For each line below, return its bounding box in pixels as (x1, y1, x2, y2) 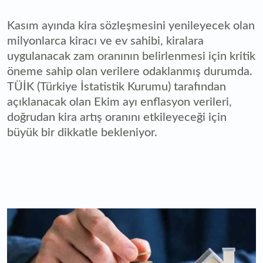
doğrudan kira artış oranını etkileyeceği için (7, 111, 227, 123)
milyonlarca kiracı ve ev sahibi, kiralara (7, 35, 204, 47)
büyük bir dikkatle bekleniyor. (7, 126, 160, 139)
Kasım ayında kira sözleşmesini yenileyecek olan (7, 19, 255, 32)
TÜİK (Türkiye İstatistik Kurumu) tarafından (7, 80, 226, 93)
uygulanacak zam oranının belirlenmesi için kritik (7, 50, 255, 62)
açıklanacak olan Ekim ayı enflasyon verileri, (7, 96, 232, 108)
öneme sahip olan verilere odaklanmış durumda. (7, 65, 252, 77)
